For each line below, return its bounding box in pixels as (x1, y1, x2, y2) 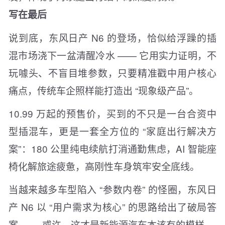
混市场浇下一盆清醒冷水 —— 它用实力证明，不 (9, 48, 216, 62)
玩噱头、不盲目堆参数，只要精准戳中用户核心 (9, 66, 216, 80)
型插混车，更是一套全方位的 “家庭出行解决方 (9, 124, 216, 138)
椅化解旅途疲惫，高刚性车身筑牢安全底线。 (9, 159, 199, 173)
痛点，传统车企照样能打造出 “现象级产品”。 (9, 83, 198, 97)
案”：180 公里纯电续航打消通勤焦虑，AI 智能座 (9, 142, 216, 156)
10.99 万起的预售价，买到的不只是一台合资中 (9, 106, 216, 121)
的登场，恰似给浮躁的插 (104, 31, 217, 45)
